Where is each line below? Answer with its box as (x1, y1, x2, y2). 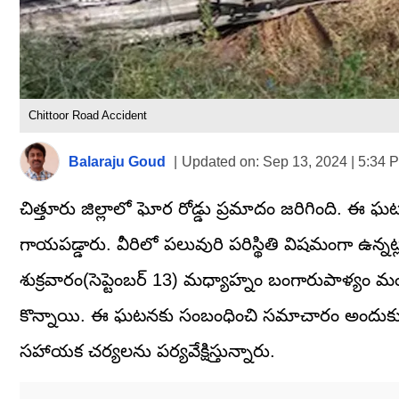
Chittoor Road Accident (28, 109, 147, 123)
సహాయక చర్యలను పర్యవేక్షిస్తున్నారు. (20, 341, 275, 362)
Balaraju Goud (69, 153, 166, 169)
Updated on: (182, 153, 259, 169)
